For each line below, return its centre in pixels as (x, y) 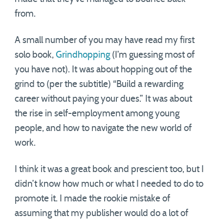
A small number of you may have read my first (105, 40)
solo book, (35, 55)
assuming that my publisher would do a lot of (101, 213)
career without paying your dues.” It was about (103, 99)
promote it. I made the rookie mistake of (92, 199)
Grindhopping (83, 55)
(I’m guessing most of (152, 55)
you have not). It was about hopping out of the (103, 70)
